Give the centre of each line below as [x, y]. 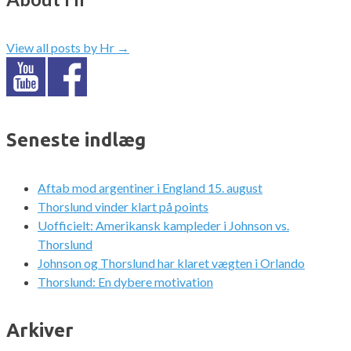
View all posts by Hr [62, 47]
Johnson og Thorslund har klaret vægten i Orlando [171, 263]
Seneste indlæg [76, 139]
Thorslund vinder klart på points [123, 207]
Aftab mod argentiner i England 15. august [150, 188]
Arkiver [40, 331]
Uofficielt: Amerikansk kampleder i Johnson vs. [163, 226]
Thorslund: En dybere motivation [125, 282]
